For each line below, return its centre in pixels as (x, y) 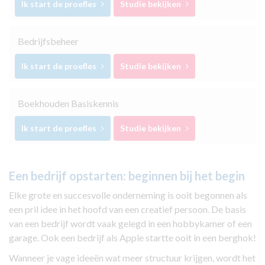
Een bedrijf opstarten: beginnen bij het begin (127, 176)
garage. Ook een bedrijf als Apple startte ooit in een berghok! (132, 238)
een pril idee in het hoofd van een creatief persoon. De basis (127, 209)
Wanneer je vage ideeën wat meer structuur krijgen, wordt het (132, 258)
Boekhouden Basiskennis (68, 104)
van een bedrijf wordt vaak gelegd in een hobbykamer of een (130, 224)
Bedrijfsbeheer (48, 41)
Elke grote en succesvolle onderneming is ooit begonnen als (128, 195)
